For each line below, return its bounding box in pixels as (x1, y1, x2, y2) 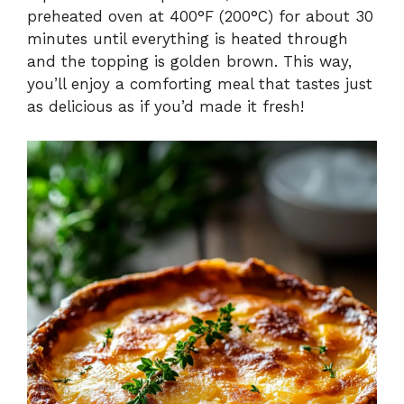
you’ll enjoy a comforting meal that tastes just (27, 74, 372, 93)
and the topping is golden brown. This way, (27, 51, 352, 70)
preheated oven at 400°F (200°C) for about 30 (27, 6, 373, 25)
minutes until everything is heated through (27, 29, 348, 48)
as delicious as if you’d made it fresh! (27, 96, 304, 115)
